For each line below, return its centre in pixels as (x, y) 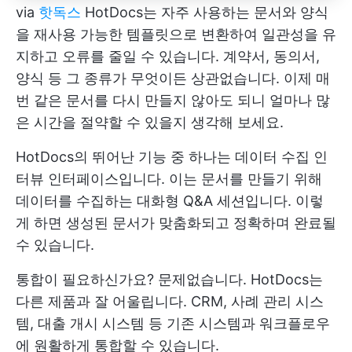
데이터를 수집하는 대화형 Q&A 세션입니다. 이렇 (170, 201)
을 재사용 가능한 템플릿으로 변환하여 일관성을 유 (176, 35)
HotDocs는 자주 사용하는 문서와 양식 (205, 13)
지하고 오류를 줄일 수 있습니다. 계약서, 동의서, (168, 57)
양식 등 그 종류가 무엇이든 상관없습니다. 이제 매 (173, 79)
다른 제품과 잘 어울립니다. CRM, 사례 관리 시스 (170, 302)
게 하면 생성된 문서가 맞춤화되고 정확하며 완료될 (176, 223)
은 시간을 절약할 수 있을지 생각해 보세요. (150, 123)
